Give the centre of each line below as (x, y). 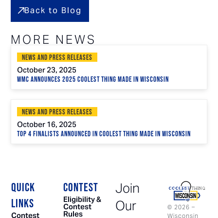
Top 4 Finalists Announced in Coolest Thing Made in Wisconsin (104, 134)
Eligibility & (82, 200)
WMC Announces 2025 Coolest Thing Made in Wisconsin (93, 79)
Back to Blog (53, 10)
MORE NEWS (54, 39)
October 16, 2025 (47, 125)
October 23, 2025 (47, 70)
